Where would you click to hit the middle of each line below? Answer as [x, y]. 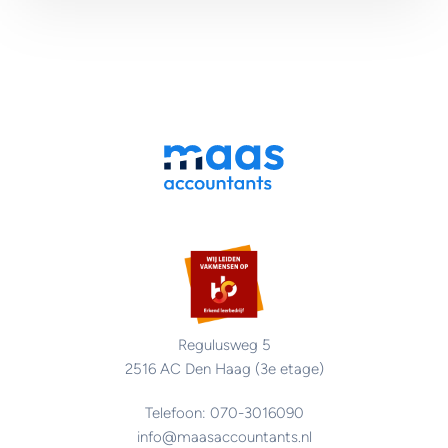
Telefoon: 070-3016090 [224, 413]
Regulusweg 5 [224, 345]
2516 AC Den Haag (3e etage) [224, 369]
